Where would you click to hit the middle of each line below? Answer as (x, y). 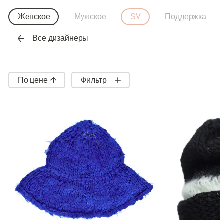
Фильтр (93, 80)
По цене (32, 80)
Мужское (90, 16)
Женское (34, 16)
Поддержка (185, 16)
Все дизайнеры (60, 38)
